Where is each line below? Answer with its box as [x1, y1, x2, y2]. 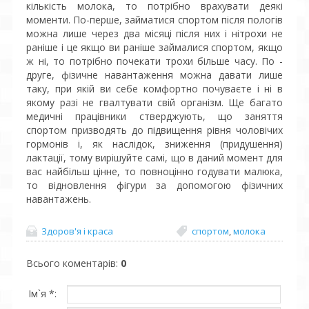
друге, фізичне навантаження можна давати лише [26, 68, 283, 81]
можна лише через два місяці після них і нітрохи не [26, 27, 283, 40]
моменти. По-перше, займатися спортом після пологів [26, 13, 283, 26]
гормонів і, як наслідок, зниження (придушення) [26, 137, 283, 150]
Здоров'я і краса [41, 224, 113, 237]
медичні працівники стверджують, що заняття [26, 110, 283, 123]
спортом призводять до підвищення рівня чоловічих [26, 123, 283, 137]
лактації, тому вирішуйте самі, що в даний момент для [26, 151, 283, 164]
